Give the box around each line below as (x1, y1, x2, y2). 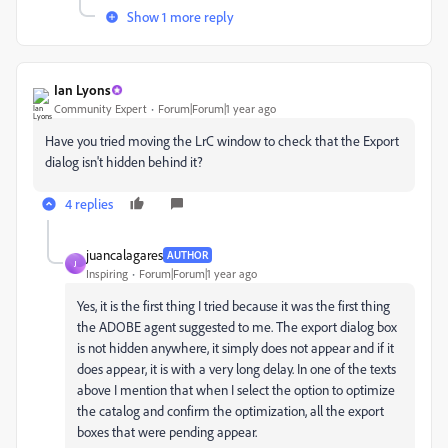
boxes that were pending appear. (77, 423, 257, 440)
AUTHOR (167, 247, 208, 262)
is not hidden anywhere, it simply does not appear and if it (77, 339, 394, 356)
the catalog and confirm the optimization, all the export (77, 402, 384, 419)
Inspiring (86, 266, 128, 281)
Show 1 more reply (127, 8, 234, 25)
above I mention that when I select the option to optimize (77, 381, 395, 398)
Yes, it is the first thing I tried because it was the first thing (77, 297, 390, 314)
